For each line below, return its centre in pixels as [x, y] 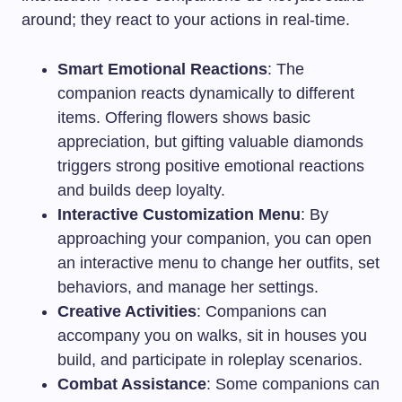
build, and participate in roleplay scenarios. [210, 359]
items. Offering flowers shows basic [184, 117]
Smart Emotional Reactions [162, 69]
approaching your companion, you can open [214, 238]
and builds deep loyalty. [141, 190]
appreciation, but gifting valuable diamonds [210, 141]
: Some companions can [293, 384]
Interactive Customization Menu [179, 214]
